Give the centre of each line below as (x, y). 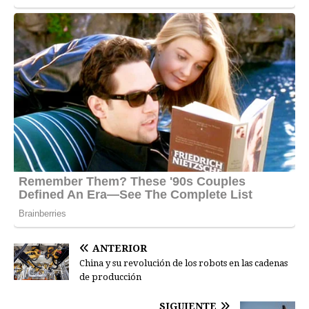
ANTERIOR (120, 248)
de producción (110, 277)
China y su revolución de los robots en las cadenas (183, 263)
